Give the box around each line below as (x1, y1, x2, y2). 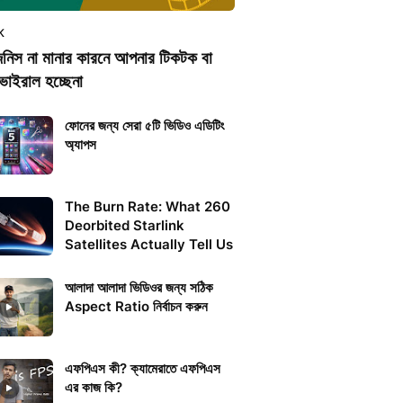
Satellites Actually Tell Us (65, 236, 233, 253)
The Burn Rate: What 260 (65, 198, 230, 215)
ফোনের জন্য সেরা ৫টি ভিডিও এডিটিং (65, 117, 225, 134)
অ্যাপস (65, 136, 96, 153)
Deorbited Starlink (65, 217, 184, 234)
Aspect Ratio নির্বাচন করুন (65, 298, 208, 315)
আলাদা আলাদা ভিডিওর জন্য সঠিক (65, 279, 213, 296)
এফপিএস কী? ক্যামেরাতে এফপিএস (65, 360, 220, 377)
